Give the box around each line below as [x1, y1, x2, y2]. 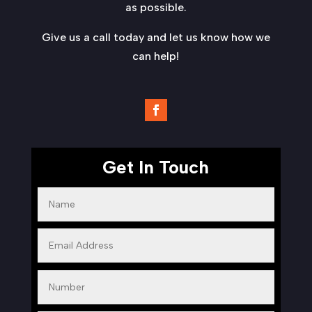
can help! [132, 49, 180, 63]
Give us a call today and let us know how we [41, 30, 270, 44]
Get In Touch [102, 155, 210, 178]
